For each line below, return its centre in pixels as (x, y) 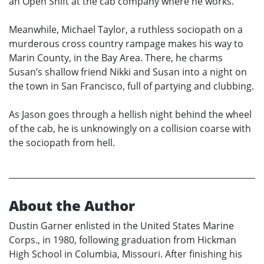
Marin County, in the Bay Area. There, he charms (116, 57)
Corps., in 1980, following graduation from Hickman (123, 240)
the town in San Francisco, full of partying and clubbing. (131, 86)
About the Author (72, 205)
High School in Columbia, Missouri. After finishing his (126, 254)
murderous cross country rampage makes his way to (126, 43)
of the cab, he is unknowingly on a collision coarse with (130, 128)
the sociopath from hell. (62, 142)
